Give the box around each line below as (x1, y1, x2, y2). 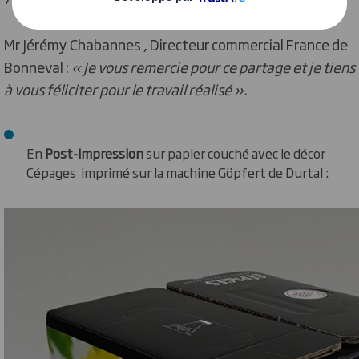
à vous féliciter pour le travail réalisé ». (4, 79, 247, 99)
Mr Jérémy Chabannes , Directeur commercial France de (4, 34, 348, 54)
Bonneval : (4, 56, 71, 77)
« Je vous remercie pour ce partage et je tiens (71, 56, 355, 77)
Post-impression (45, 143, 143, 163)
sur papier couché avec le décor (143, 143, 325, 163)
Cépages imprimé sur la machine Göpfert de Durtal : (26, 163, 329, 182)
